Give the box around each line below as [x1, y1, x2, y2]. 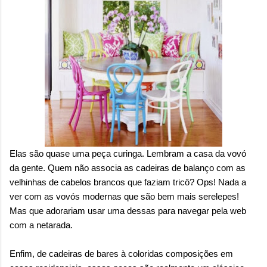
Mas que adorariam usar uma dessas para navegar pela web [10, 205, 246, 216]
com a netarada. [10, 219, 73, 230]
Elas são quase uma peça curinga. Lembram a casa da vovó [10, 148, 246, 159]
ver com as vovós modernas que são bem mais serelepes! [10, 191, 239, 201]
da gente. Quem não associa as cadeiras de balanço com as [10, 162, 246, 173]
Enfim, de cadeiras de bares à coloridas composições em [10, 248, 233, 259]
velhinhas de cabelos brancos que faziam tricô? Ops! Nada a [10, 176, 246, 187]
